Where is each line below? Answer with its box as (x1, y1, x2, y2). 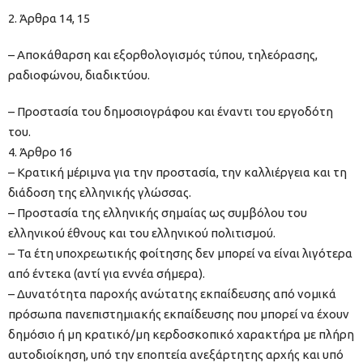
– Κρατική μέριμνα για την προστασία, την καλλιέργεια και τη (8, 165, 347, 180)
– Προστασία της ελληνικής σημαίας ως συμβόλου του (8, 206, 307, 220)
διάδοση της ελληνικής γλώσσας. (8, 186, 191, 200)
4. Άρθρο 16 (8, 145, 72, 160)
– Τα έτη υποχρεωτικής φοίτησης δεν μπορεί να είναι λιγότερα (8, 246, 352, 261)
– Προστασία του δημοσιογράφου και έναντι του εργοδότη (8, 105, 333, 119)
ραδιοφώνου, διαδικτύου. (8, 68, 150, 83)
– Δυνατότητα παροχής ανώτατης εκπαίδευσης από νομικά (8, 287, 336, 301)
